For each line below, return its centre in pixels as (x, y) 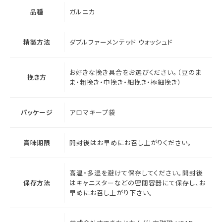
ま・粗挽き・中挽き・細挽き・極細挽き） (126, 82)
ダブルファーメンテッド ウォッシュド (121, 42)
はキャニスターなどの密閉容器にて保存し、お (138, 182)
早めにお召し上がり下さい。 (111, 192)
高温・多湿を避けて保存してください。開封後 (137, 172)
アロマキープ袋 (92, 112)
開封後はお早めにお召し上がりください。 (131, 142)
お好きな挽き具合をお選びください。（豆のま (136, 72)
